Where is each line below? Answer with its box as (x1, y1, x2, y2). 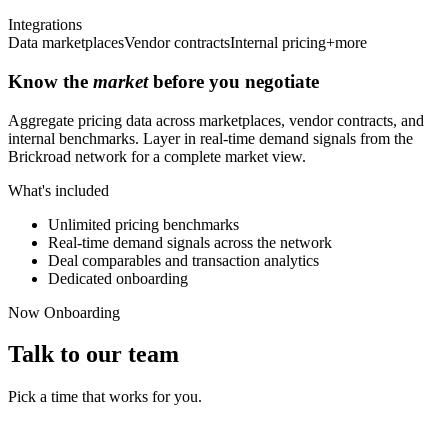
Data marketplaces (8, 34, 124, 52)
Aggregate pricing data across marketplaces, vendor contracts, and (8, 111, 424, 129)
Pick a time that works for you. (8, 388, 202, 406)
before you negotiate (153, 70, 319, 92)
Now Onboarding (8, 303, 120, 321)
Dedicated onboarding (48, 269, 188, 287)
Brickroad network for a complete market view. (8, 147, 306, 165)
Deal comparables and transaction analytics (48, 251, 319, 269)
